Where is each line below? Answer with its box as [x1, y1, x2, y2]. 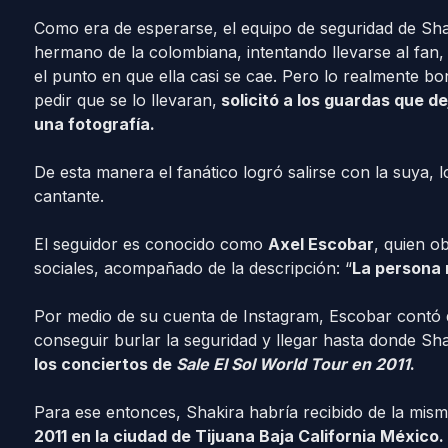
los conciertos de [33, 354, 176, 374]
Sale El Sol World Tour [175, 354, 351, 374]
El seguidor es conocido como [33, 234, 268, 254]
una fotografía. [33, 114, 155, 134]
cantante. [33, 186, 104, 206]
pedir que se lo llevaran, [33, 90, 217, 110]
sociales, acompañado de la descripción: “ [33, 258, 352, 278]
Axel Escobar [267, 234, 374, 254]
